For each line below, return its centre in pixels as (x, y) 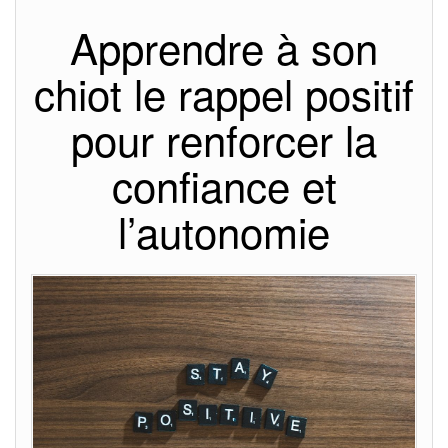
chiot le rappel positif (224, 93)
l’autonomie (224, 231)
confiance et (224, 185)
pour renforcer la (224, 139)
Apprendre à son (224, 47)
